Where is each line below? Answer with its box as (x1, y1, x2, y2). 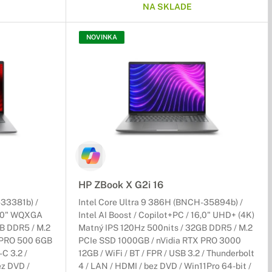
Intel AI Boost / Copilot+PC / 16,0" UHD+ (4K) (78, 210, 254, 220)
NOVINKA (86, 33, 117, 41)
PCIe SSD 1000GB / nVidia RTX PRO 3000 (78, 236, 241, 246)
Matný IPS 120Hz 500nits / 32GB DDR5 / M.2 (78, 223, 253, 233)
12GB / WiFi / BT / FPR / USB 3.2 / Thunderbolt (78, 248, 254, 259)
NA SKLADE (142, 2, 192, 12)
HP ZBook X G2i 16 (78, 179, 163, 191)
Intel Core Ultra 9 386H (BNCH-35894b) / (78, 197, 243, 208)
